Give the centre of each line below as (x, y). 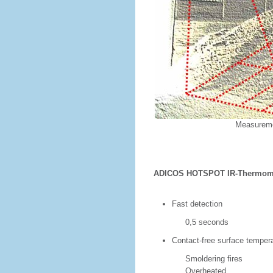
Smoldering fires (198, 259)
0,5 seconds (191, 222)
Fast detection (197, 204)
